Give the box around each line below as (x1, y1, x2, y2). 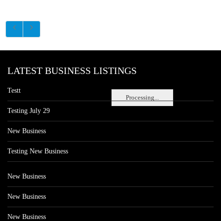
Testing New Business (7, 147, 68, 155)
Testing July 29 (7, 107, 50, 114)
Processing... (126, 93, 159, 101)
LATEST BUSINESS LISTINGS (7, 65, 137, 76)
